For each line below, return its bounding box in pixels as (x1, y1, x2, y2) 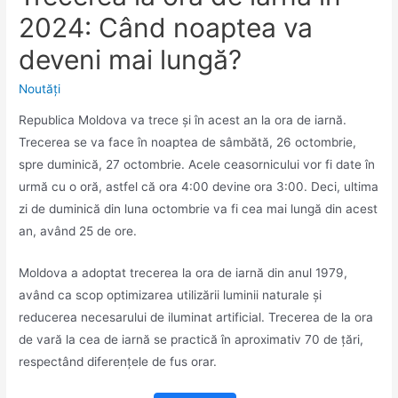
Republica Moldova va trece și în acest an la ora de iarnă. (19, 113, 347, 128)
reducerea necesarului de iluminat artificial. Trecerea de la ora (19, 310, 374, 325)
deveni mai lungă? (19, 43, 243, 76)
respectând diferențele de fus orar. (19, 354, 218, 370)
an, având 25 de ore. (19, 224, 141, 239)
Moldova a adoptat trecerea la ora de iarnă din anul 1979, (19, 266, 348, 281)
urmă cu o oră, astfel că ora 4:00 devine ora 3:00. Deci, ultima (19, 179, 379, 195)
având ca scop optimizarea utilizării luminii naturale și (19, 288, 322, 303)
